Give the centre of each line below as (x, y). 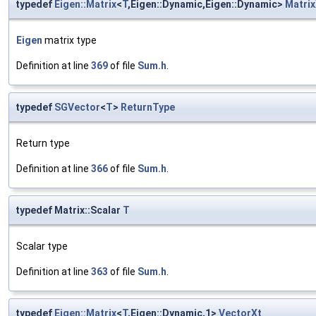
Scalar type (42, 246)
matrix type (69, 40)
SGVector (77, 107)
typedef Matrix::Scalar (69, 210)
